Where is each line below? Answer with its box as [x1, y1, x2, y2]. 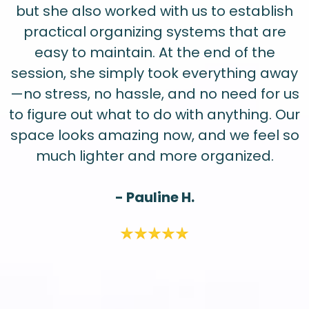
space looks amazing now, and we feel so [10, 126, 299, 146]
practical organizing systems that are [23, 22, 286, 42]
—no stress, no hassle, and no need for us [10, 84, 299, 104]
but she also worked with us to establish [16, 1, 293, 21]
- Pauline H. [114, 188, 195, 208]
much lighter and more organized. [35, 146, 274, 166]
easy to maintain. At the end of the [34, 43, 275, 63]
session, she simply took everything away [11, 63, 298, 83]
